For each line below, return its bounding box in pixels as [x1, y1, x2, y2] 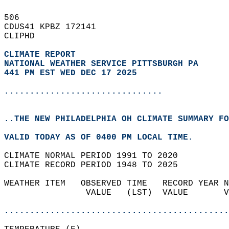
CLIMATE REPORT [4, 50, 81, 59]
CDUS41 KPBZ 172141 [4, 22, 106, 32]
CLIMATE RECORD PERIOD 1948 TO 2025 [4, 161, 188, 170]
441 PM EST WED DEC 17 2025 [4, 68, 137, 78]
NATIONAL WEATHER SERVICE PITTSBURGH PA [4, 59, 198, 68]
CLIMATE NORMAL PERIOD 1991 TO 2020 [4, 151, 188, 161]
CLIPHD [4, 32, 45, 41]
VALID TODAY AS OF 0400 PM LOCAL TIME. [4, 133, 203, 142]
